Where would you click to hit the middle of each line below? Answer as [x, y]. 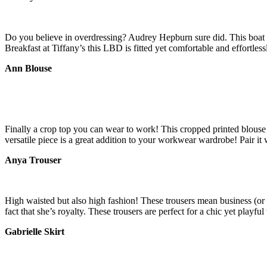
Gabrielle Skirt [35, 231]
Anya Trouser [33, 160]
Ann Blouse [28, 68]
